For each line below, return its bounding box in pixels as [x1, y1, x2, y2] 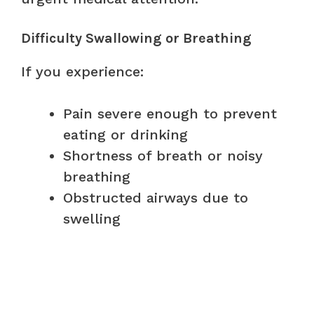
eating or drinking [63, 125, 188, 143]
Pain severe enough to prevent [63, 104, 277, 122]
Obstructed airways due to [63, 189, 248, 206]
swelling [63, 210, 121, 227]
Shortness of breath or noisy [63, 146, 263, 164]
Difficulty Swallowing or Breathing [21, 29, 252, 46]
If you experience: [21, 62, 144, 80]
